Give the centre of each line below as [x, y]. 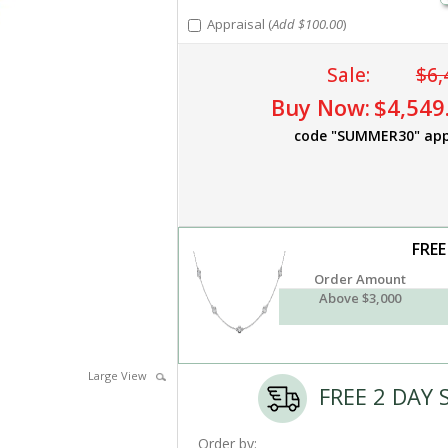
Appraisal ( [236, 24]
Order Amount [360, 279]
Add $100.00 [307, 24]
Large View [121, 375]
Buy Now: [320, 107]
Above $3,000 [360, 298]
